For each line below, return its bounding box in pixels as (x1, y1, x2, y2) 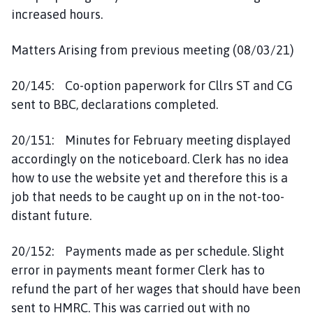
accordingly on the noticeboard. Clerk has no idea (11, 151, 289, 166)
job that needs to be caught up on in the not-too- (11, 189, 284, 204)
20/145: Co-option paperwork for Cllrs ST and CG (11, 78, 293, 93)
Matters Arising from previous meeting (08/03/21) (11, 42, 294, 57)
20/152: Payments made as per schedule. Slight (11, 243, 284, 259)
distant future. (11, 208, 92, 223)
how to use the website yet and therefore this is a (11, 170, 288, 185)
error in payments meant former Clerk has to (11, 262, 265, 277)
